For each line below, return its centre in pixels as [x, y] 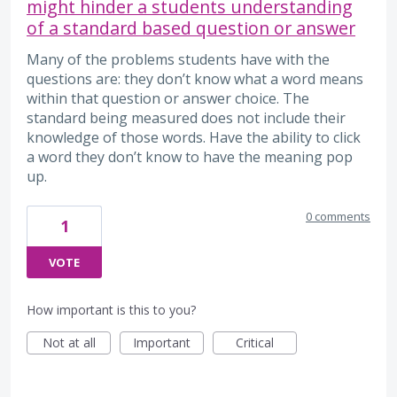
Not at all [69, 343]
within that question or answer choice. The [168, 98]
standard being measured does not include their [186, 117]
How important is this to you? [111, 310]
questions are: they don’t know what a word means [195, 78]
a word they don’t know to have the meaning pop [190, 156]
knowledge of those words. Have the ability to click [194, 137]
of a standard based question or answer [191, 27]
